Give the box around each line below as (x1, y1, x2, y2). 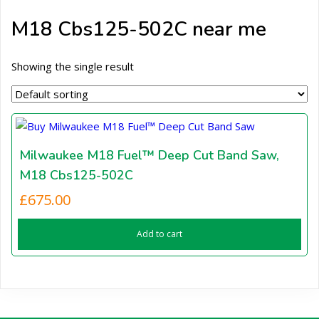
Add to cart (137, 228, 182, 241)
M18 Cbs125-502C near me (11, 15, 266, 43)
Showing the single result (11, 59, 134, 74)
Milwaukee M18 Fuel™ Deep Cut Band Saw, (19, 147, 279, 164)
